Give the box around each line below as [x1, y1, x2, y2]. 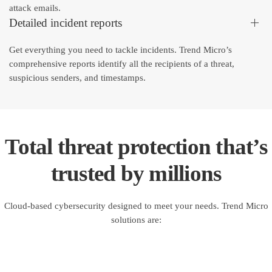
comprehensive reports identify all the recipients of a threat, [9, 59, 234, 69]
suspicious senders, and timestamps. [9, 73, 146, 83]
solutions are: [110, 215, 161, 225]
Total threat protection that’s [5, 134, 267, 160]
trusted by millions [50, 161, 222, 186]
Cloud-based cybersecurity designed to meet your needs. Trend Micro [4, 201, 268, 211]
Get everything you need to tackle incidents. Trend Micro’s [9, 45, 232, 55]
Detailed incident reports [9, 16, 122, 29]
